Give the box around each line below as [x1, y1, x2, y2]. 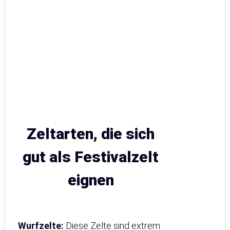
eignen [67, 170, 114, 189]
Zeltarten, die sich [27, 124, 155, 143]
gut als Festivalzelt [23, 147, 159, 166]
